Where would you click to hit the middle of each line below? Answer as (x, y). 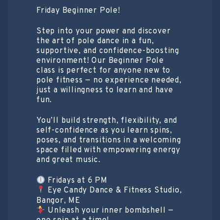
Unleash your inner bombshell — (110, 211)
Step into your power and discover (104, 31)
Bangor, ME (59, 201)
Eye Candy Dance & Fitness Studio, (114, 191)
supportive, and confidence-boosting (108, 51)
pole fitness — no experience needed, (109, 81)
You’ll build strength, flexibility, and (107, 121)
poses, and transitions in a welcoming (109, 140)
